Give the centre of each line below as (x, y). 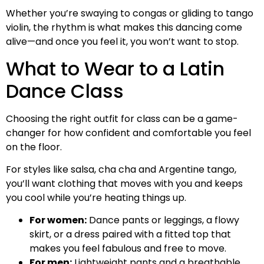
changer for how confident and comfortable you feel (128, 133)
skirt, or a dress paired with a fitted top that (130, 235)
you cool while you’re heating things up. (96, 198)
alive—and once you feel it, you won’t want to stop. (122, 42)
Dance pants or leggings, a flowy (163, 220)
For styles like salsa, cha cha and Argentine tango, (121, 169)
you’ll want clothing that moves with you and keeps (124, 184)
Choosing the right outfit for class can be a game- (122, 118)
